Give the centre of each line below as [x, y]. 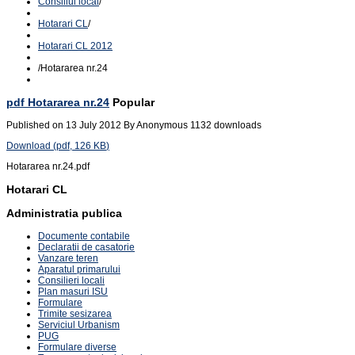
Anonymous [162, 125]
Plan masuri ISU [73, 292]
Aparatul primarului [79, 270]
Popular [134, 102]
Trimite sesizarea [75, 314]
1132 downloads [226, 125]
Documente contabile [84, 237]
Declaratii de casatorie [86, 248]
